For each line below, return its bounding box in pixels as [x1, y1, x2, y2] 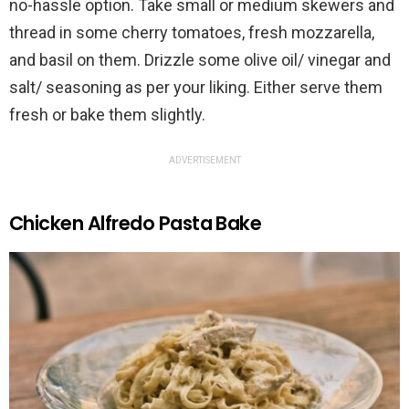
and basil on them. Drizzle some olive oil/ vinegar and [9, 50, 391, 70]
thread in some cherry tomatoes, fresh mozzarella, [9, 23, 374, 43]
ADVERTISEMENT [168, 155, 241, 166]
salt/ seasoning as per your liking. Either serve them [9, 78, 383, 98]
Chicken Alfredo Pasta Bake [9, 210, 262, 237]
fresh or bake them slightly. [9, 105, 205, 125]
